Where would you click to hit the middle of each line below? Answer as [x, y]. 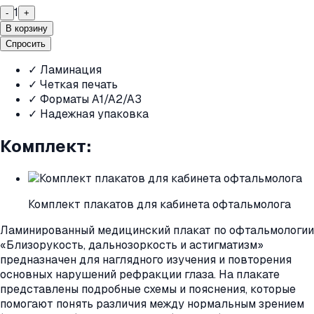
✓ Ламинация [65, 69]
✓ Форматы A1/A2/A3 [85, 99]
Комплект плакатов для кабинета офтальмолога [159, 204]
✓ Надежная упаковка [88, 114]
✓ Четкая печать [73, 84]
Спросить [26, 43]
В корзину [27, 28]
